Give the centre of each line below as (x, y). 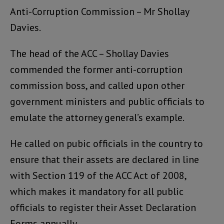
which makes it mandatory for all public (97, 191)
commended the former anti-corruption (96, 69)
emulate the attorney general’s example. (97, 117)
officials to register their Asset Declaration (103, 207)
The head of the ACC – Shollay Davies (89, 53)
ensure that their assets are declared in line (104, 159)
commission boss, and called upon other (97, 85)
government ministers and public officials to (107, 101)
